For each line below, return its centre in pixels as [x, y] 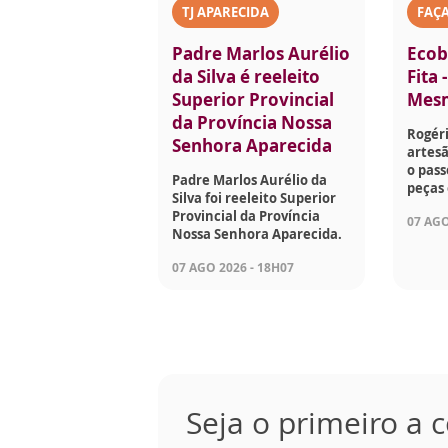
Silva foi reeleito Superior [254, 198]
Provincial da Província [246, 216]
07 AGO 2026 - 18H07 [233, 268]
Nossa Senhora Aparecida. [257, 234]
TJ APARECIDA [225, 12]
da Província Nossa [252, 123]
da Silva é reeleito [246, 77]
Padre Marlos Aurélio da [249, 180]
